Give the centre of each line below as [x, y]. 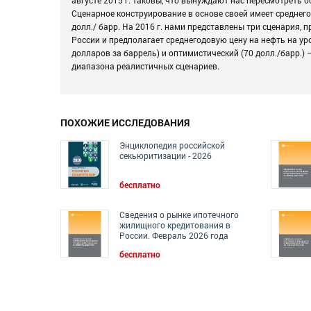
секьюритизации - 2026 [166, 155]
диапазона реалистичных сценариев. [145, 66]
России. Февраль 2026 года [174, 235]
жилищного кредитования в [175, 225]
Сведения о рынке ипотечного [179, 214]
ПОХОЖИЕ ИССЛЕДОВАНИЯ [125, 122]
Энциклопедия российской [172, 145]
